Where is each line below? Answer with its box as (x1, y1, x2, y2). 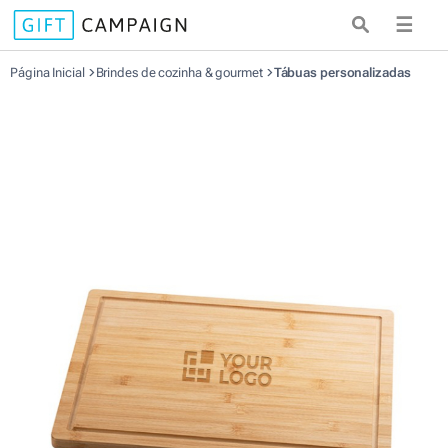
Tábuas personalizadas (273, 65, 411, 80)
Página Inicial (10, 65, 88, 80)
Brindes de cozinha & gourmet (95, 65, 266, 80)
